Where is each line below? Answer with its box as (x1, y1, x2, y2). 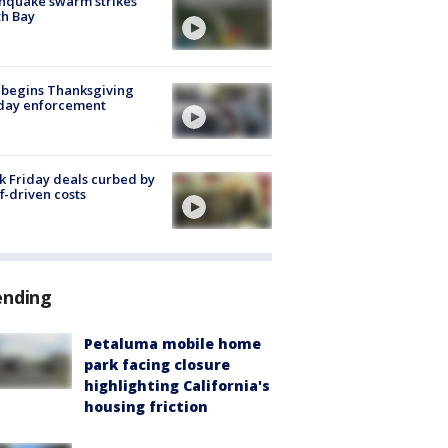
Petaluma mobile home (84, 333, 261, 353)
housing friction (84, 396, 208, 416)
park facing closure (84, 354, 230, 374)
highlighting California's (84, 375, 270, 395)
